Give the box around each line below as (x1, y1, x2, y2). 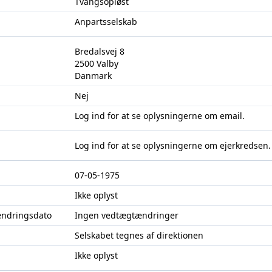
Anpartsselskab (74, 16, 137, 27)
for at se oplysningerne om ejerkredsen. (104, 140, 271, 151)
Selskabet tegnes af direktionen (74, 229, 203, 241)
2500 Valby (74, 58, 118, 69)
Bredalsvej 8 (74, 46, 124, 57)
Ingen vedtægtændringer (74, 209, 178, 221)
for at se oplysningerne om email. (104, 110, 245, 121)
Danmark (74, 70, 112, 81)
